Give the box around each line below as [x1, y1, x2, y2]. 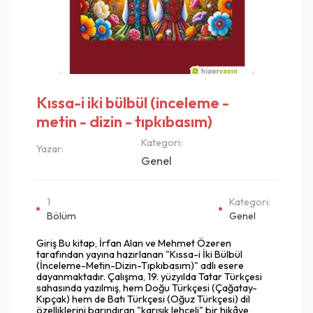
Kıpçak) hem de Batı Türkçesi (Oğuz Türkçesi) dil [36, 292, 250, 305]
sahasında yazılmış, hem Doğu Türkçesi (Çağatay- [36, 281, 257, 294]
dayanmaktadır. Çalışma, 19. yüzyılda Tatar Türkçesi [36, 270, 262, 283]
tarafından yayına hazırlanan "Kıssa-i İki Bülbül [36, 247, 242, 261]
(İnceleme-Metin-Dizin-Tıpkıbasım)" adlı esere [36, 259, 244, 272]
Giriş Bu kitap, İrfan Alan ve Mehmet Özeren [36, 236, 231, 249]
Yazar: [36, 142, 64, 155]
